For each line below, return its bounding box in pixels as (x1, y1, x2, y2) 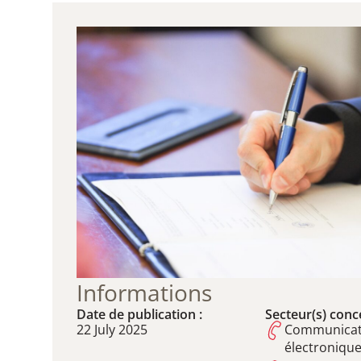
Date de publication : (77, 305, 202, 324)
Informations (77, 277, 212, 309)
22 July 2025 (77, 321, 147, 339)
